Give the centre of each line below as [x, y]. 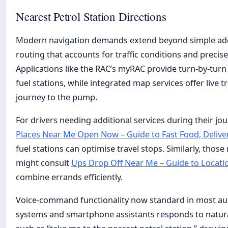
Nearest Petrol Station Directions [91, 16]
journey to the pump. [56, 97]
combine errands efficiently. [69, 177]
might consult [44, 163]
